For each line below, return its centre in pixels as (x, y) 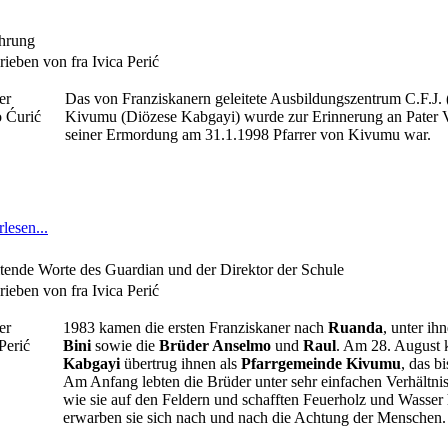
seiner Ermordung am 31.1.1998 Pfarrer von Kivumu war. (248, 134)
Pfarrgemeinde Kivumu (321, 363)
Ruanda (355, 327)
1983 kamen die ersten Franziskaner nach (195, 327)
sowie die (125, 345)
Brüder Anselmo (215, 345)
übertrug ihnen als (180, 363)
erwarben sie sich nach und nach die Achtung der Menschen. (254, 417)
